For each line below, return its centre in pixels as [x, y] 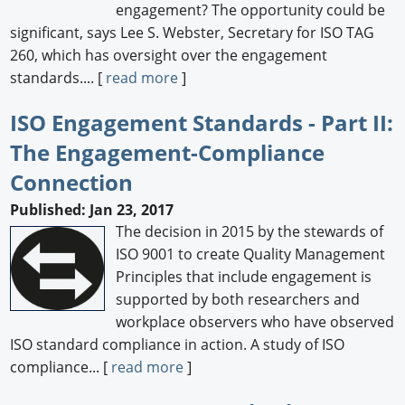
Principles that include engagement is [244, 276]
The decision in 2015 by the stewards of [250, 231]
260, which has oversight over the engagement [169, 56]
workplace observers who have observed [255, 321]
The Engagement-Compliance [168, 153]
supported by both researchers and [238, 299]
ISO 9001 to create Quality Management [251, 254]
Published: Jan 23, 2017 [92, 209]
